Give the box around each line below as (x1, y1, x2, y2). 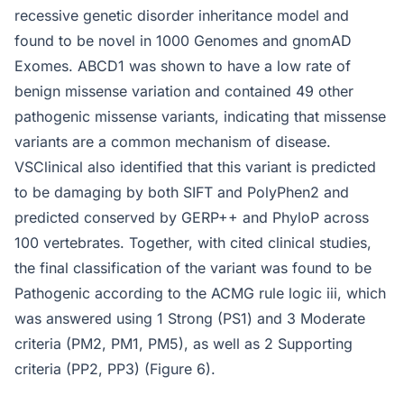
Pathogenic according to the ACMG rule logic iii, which (14, 283, 386, 302)
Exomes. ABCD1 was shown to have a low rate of (14, 56, 351, 75)
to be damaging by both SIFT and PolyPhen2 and (14, 182, 349, 201)
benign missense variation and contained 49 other (14, 81, 353, 100)
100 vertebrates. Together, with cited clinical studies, (14, 233, 372, 252)
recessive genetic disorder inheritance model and (14, 5, 349, 24)
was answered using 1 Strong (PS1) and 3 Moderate (14, 308, 365, 327)
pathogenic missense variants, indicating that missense (14, 106, 386, 125)
